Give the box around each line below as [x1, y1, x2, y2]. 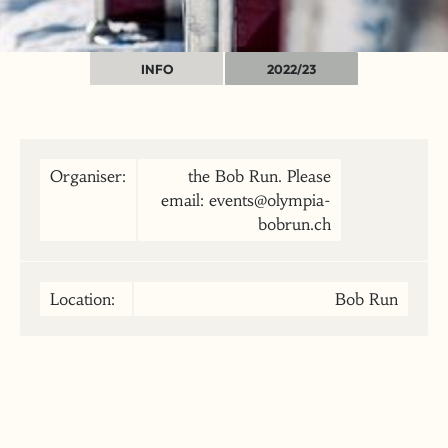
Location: [50, 289, 115, 309]
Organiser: [50, 166, 126, 186]
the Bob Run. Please [187, 166, 331, 186]
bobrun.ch [257, 214, 331, 234]
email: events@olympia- [160, 190, 331, 210]
